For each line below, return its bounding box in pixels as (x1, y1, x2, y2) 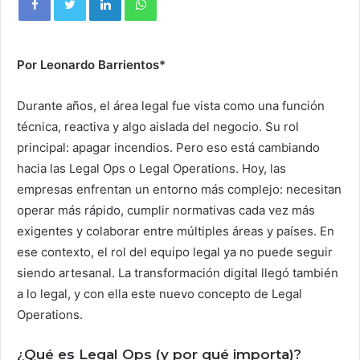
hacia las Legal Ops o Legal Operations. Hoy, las (17, 161, 286, 176)
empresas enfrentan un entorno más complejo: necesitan (17, 182, 342, 197)
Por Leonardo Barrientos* (17, 57, 166, 72)
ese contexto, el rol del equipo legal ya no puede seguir (17, 244, 333, 260)
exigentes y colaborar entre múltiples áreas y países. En (17, 223, 334, 239)
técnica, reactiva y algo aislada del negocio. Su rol (17, 119, 299, 134)
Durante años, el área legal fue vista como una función (17, 98, 325, 113)
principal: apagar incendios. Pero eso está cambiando (17, 140, 320, 155)
